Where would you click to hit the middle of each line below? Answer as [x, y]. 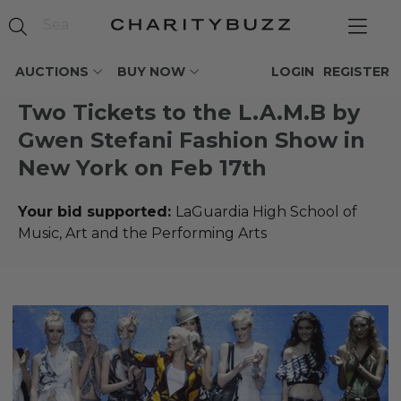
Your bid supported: [97, 212]
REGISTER [356, 72]
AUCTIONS [52, 72]
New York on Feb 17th [142, 168]
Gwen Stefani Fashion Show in [192, 140]
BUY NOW [151, 72]
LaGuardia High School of [266, 212]
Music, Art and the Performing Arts [142, 233]
